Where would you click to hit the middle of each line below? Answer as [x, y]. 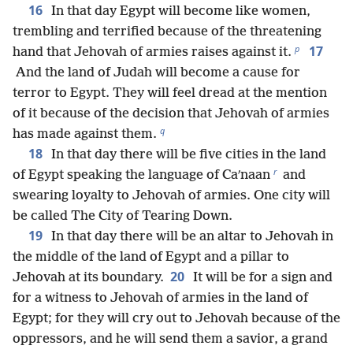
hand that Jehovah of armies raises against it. [152, 53]
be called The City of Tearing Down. [123, 217]
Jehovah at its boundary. [88, 278]
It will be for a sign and [261, 278]
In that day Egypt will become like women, [179, 12]
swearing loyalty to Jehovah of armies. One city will [171, 196]
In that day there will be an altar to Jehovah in [191, 237]
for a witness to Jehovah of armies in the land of [160, 299]
